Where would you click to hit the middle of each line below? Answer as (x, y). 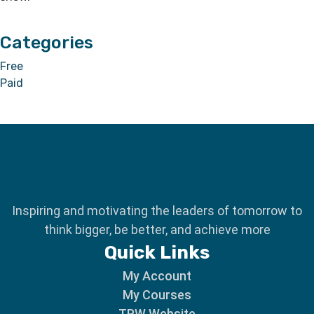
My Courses (157, 295)
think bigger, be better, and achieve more (157, 230)
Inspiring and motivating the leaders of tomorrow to (157, 211)
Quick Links (157, 253)
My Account (157, 276)
